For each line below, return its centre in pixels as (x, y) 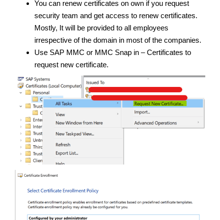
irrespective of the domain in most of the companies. (118, 40)
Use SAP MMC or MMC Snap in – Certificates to (113, 52)
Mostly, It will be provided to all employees (101, 27)
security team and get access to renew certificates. (116, 15)
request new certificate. (71, 64)
